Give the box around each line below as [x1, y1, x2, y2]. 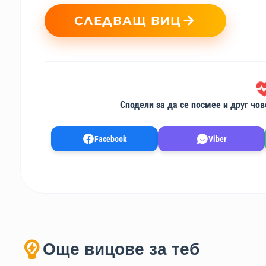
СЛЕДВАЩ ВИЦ [74, 14, 181, 28]
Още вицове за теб [42, 240, 199, 259]
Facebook [94, 134, 127, 144]
